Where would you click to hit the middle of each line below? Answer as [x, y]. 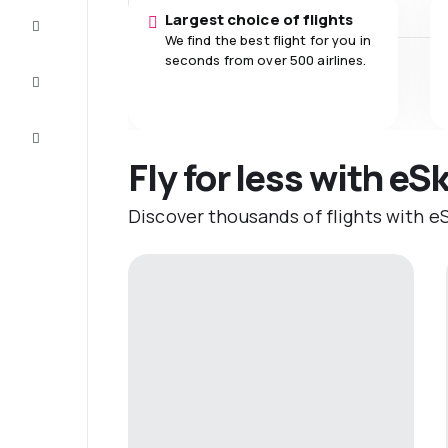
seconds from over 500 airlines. [265, 60]
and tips [74, 92]
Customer [72, 132]
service [72, 148]
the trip [71, 36]
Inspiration [74, 76]
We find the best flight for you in [268, 40]
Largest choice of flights [259, 19]
